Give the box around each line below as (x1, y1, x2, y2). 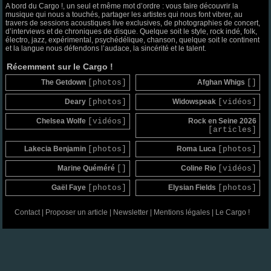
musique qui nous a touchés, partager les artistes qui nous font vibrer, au (5, 10, 243, 19)
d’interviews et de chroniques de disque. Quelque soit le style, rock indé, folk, (5, 27, 258, 36)
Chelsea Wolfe (36, 116, 88, 125)
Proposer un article (45, 207, 108, 217)
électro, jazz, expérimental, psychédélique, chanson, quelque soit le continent (5, 35, 260, 44)
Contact (14, 207, 40, 217)
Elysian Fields (168, 183, 218, 192)
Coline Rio (180, 163, 218, 172)
